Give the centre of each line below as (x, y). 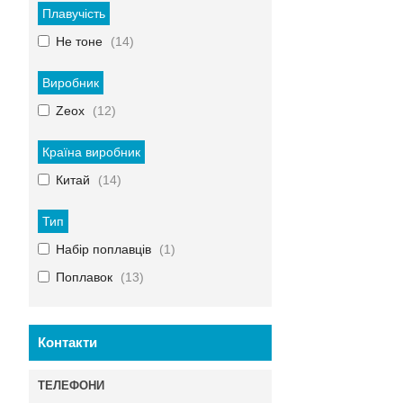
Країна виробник (91, 152)
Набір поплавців (103, 249)
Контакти (67, 342)
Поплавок (84, 277)
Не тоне (79, 41)
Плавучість (74, 13)
